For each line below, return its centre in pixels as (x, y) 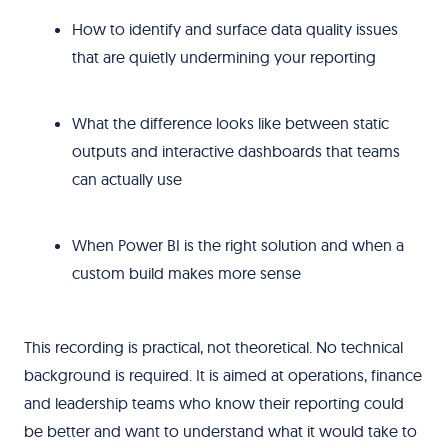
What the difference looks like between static (230, 123)
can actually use (126, 179)
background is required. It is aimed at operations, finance (222, 375)
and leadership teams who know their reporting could (213, 403)
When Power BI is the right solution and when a (237, 245)
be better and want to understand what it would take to (220, 431)
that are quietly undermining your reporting (223, 57)
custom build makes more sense (186, 273)
